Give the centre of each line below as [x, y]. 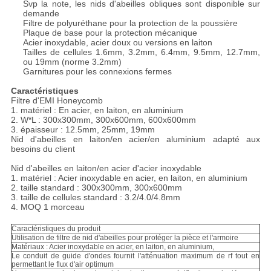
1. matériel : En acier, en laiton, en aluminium [97, 110]
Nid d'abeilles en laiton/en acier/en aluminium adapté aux [135, 139]
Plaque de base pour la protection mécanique [110, 33]
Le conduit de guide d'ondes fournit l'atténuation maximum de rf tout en [135, 256]
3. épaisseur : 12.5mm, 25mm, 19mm [83, 130]
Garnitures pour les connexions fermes [97, 72]
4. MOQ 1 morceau [47, 207]
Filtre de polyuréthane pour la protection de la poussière [130, 23]
